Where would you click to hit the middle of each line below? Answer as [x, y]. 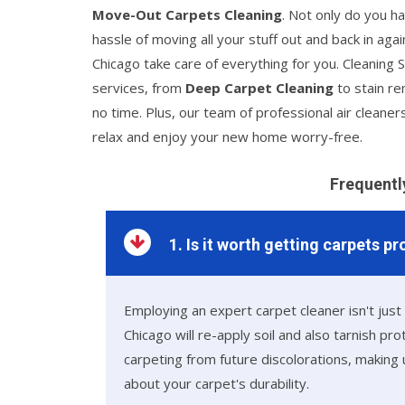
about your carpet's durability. [217, 383]
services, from [139, 88]
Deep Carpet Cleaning [259, 88]
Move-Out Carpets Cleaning [187, 14]
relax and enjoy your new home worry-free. [227, 137]
